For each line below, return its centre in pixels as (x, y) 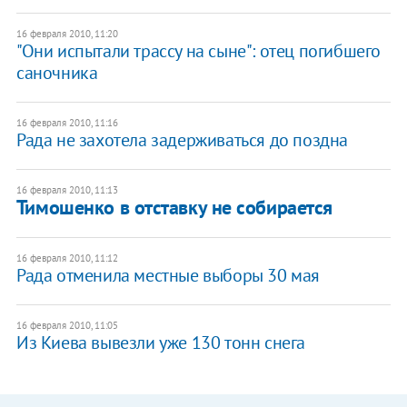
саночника (57, 72)
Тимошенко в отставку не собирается (174, 207)
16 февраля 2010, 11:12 (67, 258)
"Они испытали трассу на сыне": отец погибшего (198, 50)
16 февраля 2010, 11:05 (67, 325)
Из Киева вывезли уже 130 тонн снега (160, 342)
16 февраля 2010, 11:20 (67, 33)
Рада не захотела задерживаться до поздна (182, 139)
